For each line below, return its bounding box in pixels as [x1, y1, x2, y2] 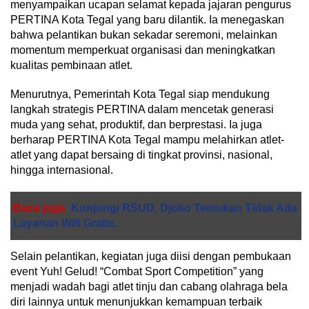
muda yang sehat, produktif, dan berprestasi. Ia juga [10, 119, 262, 130]
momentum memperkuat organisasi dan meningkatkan [10, 44, 275, 56]
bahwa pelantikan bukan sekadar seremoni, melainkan [10, 29, 277, 41]
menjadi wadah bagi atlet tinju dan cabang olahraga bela [10, 281, 288, 292]
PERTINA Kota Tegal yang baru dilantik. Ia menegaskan [10, 14, 284, 26]
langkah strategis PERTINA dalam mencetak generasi [10, 103, 274, 115]
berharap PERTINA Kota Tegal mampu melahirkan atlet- [10, 134, 284, 146]
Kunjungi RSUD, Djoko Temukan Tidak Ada [71, 202, 297, 214]
